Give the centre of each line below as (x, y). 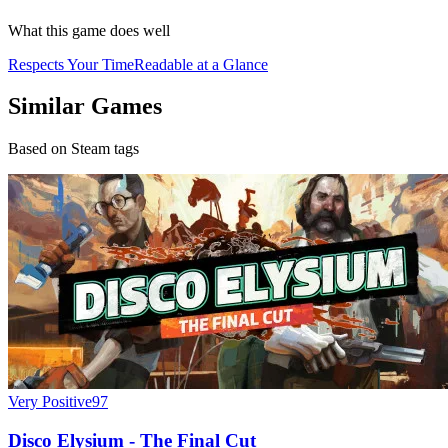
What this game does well (89, 30)
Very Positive (50, 402)
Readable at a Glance (201, 64)
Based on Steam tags (73, 149)
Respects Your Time (71, 64)
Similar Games (85, 106)
